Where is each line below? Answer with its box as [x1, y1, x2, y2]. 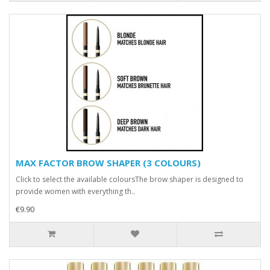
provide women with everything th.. [16, 186, 135, 196]
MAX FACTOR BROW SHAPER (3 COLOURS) [16, 157, 201, 169]
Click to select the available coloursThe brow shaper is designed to [16, 174, 243, 184]
